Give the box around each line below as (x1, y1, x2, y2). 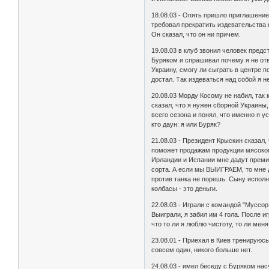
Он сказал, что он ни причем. (151, 31, 241, 38)
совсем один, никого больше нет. (151, 246, 253, 254)
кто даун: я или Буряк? (151, 121, 221, 128)
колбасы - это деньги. (151, 185, 218, 193)
